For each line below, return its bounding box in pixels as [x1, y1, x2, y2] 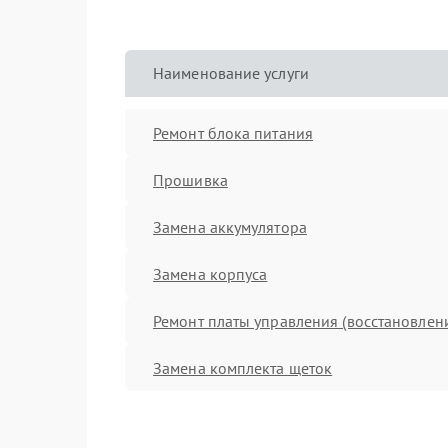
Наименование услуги [153, 63, 309, 83]
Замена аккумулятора [153, 216, 307, 237]
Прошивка [153, 169, 228, 190]
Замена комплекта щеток [153, 357, 333, 378]
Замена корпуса [153, 263, 268, 284]
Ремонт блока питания [153, 122, 313, 143]
